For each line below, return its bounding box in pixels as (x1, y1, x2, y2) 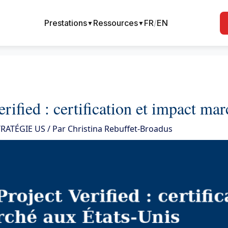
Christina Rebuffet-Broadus (67, 123, 173, 135)
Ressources (93, 17, 138, 28)
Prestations (44, 17, 88, 28)
